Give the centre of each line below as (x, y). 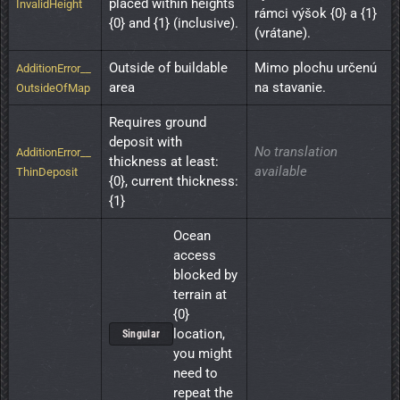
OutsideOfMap (53, 88)
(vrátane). (283, 33)
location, (199, 334)
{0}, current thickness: (174, 182)
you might (203, 354)
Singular (141, 334)
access (195, 256)
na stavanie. (290, 88)
